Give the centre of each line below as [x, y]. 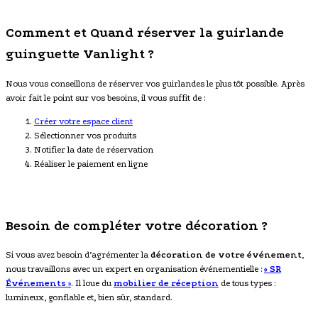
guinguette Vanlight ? [80, 54]
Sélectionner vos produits [85, 135]
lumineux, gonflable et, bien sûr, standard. [89, 298]
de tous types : [247, 284]
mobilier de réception [166, 284]
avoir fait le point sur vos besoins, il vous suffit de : [105, 98]
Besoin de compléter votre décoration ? [137, 226]
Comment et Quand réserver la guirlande [145, 33]
